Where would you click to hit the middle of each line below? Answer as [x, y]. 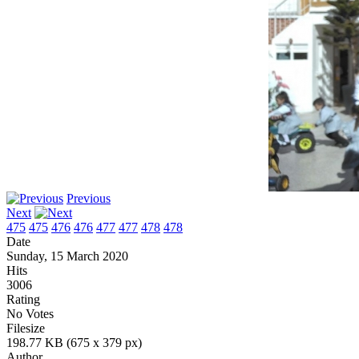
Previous [89, 199]
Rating [23, 300]
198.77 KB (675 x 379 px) [74, 343]
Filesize [26, 329]
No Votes [32, 314]
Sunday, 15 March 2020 [67, 256]
